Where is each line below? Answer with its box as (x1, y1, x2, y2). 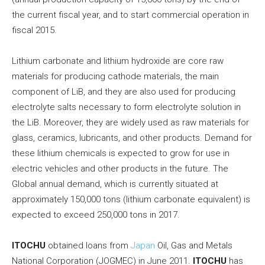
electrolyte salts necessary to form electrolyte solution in (12, 102, 241, 113)
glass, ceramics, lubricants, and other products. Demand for (12, 132, 252, 144)
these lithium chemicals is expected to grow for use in (12, 148, 230, 159)
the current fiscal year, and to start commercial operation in (12, 9, 249, 21)
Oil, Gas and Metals (155, 240, 232, 251)
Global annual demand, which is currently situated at (12, 179, 218, 190)
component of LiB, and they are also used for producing (12, 86, 235, 98)
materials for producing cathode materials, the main (12, 71, 219, 82)
